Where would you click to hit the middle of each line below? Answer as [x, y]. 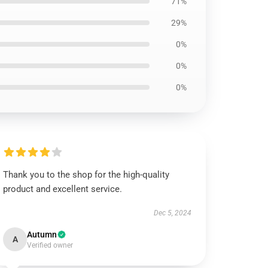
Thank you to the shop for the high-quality [86, 175]
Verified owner [50, 245]
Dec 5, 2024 [172, 213]
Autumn [42, 234]
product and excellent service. [63, 189]
